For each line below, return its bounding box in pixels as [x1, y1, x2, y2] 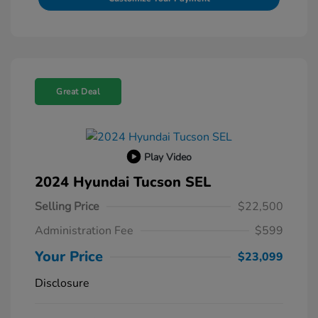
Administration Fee [35, 223, 133, 239]
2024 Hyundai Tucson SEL [35, 172, 211, 192]
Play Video [143, 150, 192, 164]
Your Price [35, 247, 103, 267]
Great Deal [56, 86, 100, 98]
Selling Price [35, 199, 99, 215]
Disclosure [35, 275, 89, 292]
